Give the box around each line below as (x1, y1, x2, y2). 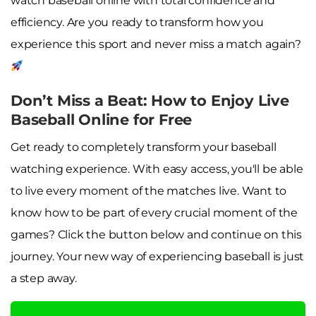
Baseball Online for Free (11, 110, 193, 128)
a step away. (11, 271, 77, 285)
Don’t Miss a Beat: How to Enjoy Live (11, 91, 289, 109)
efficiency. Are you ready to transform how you (11, 15, 264, 29)
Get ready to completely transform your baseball (11, 140, 276, 154)
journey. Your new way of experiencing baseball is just (11, 249, 305, 263)
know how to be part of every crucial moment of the (11, 205, 298, 219)
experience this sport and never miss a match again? (11, 37, 301, 51)
